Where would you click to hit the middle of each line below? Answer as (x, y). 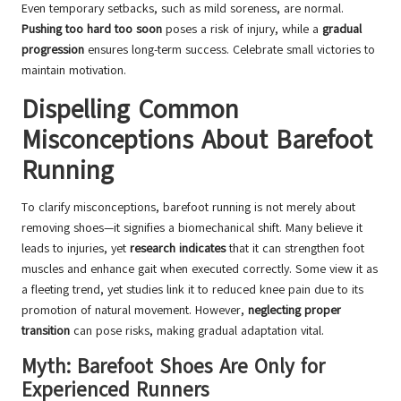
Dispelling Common (130, 110)
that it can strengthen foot (295, 249)
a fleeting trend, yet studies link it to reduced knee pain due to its (192, 290)
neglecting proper (294, 311)
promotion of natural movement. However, (135, 311)
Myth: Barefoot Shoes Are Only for (173, 367)
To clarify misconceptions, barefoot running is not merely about (188, 208)
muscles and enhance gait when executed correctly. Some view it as (200, 269)
